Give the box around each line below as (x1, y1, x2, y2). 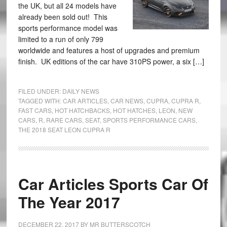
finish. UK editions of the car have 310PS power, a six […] (18, 56, 204, 66)
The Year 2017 (18, 191, 120, 213)
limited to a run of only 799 (18, 34, 103, 44)
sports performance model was (18, 23, 118, 33)
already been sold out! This (18, 12, 107, 22)
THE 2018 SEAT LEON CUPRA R (18, 125, 110, 134)
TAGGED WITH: (18, 96, 63, 105)
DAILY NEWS (62, 87, 99, 95)
